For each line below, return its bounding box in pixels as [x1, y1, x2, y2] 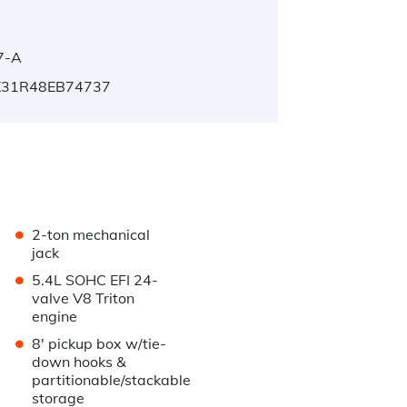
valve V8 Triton [32, 289, 135, 308]
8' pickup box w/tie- [32, 334, 167, 353]
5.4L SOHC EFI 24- [32, 271, 159, 290]
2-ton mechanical [32, 225, 151, 244]
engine [32, 307, 78, 326]
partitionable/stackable [32, 371, 192, 390]
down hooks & [32, 352, 127, 372]
